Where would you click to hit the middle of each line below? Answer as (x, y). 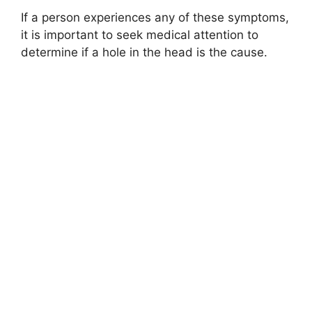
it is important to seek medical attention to (140, 35)
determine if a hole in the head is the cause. (144, 53)
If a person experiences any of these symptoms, (155, 18)
